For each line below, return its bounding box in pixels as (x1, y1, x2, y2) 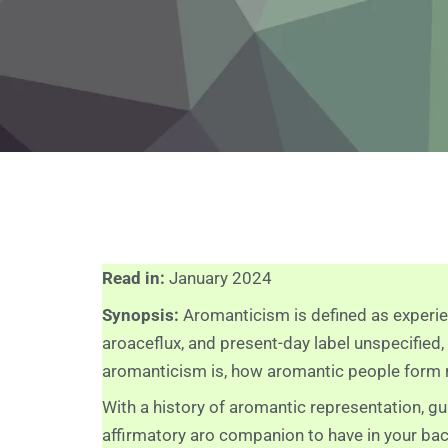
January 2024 (169, 268, 272, 288)
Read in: (102, 268, 169, 288)
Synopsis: (102, 304, 183, 325)
